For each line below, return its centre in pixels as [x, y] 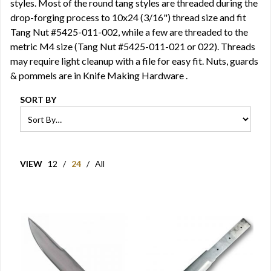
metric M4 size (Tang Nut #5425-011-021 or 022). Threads [133, 46]
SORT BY [38, 100]
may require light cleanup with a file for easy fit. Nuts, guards [134, 61]
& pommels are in [47, 75]
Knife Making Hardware [134, 75]
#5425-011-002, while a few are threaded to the [149, 32]
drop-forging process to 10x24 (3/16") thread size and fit [128, 17]
